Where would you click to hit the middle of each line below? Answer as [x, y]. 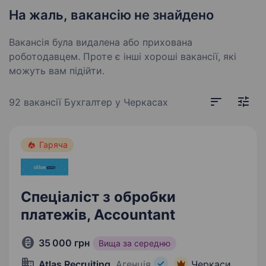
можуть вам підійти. [57, 71]
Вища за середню [134, 243]
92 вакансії [37, 102]
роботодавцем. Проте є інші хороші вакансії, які [123, 56]
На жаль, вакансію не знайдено [111, 15]
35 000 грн [64, 243]
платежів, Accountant [98, 215]
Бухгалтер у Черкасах [116, 102]
